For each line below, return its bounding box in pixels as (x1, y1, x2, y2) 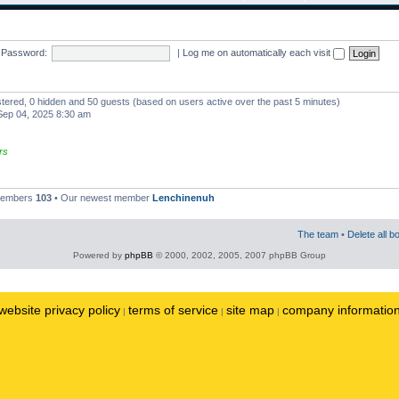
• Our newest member (52, 192, 152, 203)
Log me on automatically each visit (182, 46, 333, 58)
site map (226, 302, 274, 317)
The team (297, 228, 338, 240)
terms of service (128, 302, 218, 317)
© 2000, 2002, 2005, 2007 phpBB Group (153, 249, 326, 260)
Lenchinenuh (152, 192, 215, 203)
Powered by (73, 249, 125, 260)
